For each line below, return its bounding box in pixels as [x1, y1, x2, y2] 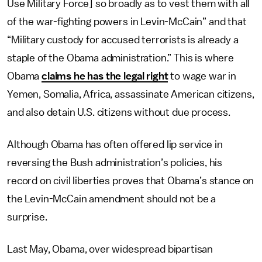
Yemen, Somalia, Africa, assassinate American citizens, [7, 89, 254, 99]
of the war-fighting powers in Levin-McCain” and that [7, 16, 247, 27]
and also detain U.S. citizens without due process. [7, 107, 230, 118]
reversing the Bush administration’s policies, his [7, 157, 223, 168]
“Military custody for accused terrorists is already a [7, 35, 239, 45]
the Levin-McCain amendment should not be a [7, 194, 216, 204]
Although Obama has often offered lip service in [7, 139, 223, 150]
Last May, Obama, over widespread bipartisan [7, 244, 213, 254]
